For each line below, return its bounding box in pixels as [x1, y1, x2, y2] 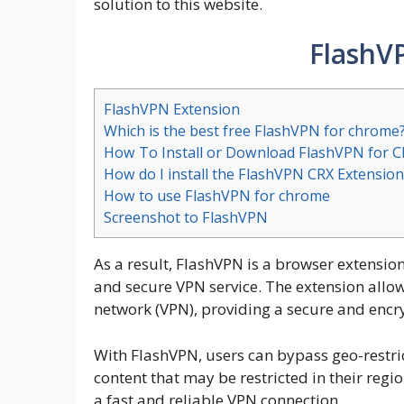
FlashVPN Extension [104, 99, 240, 120]
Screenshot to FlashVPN [104, 207, 268, 228]
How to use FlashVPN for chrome [104, 186, 330, 207]
